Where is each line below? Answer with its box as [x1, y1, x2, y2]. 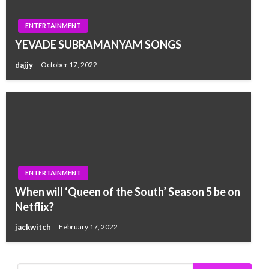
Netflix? [15, 200, 54, 214]
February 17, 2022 [59, 222, 118, 232]
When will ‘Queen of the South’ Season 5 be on [15, 185, 240, 199]
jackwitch [15, 222, 53, 232]
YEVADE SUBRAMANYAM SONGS [15, 38, 181, 52]
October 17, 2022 [41, 60, 97, 70]
